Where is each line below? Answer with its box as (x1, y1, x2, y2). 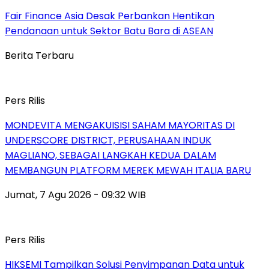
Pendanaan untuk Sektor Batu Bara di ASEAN (5, 23, 213, 38)
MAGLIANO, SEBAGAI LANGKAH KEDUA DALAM (5, 148, 216, 162)
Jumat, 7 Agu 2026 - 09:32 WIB (5, 187, 146, 202)
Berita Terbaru (5, 48, 74, 62)
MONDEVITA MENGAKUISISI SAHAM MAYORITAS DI (5, 118, 235, 132)
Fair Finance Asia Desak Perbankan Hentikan (5, 8, 214, 23)
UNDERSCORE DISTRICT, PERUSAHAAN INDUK (5, 133, 211, 147)
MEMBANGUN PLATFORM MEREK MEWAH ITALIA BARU (5, 163, 251, 177)
